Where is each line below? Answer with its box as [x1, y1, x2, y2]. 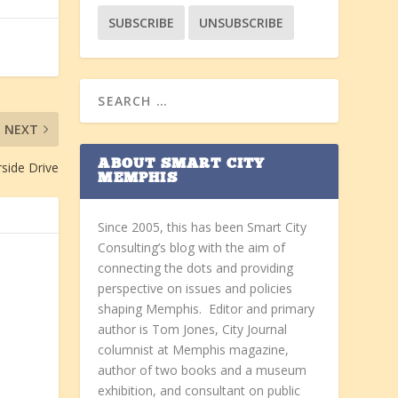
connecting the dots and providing [98, 259, 294, 277]
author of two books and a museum [98, 362, 307, 379]
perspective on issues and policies [98, 280, 293, 298]
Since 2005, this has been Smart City [98, 219, 307, 236]
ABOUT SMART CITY [98, 157, 266, 172]
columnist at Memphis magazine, [98, 341, 290, 359]
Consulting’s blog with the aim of [98, 239, 286, 257]
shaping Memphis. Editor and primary [98, 300, 315, 318]
